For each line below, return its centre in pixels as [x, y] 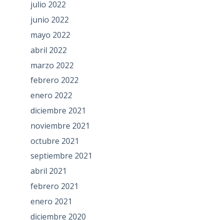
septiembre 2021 [61, 156]
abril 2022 [48, 50]
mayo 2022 [50, 35]
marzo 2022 [52, 65]
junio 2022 [49, 20]
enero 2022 [51, 96]
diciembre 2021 [58, 110]
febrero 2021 [54, 186]
